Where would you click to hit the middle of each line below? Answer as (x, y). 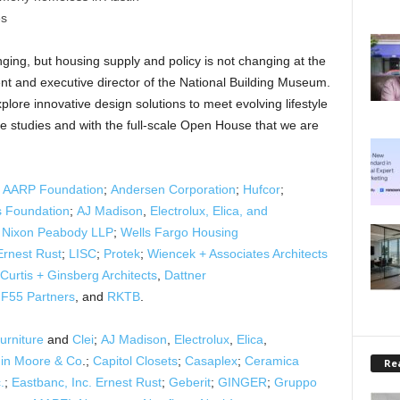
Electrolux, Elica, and (208, 211)
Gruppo (295, 382)
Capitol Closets (135, 361)
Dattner (185, 275)
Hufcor (261, 189)
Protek (121, 254)
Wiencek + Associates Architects (237, 254)
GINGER (242, 382)
